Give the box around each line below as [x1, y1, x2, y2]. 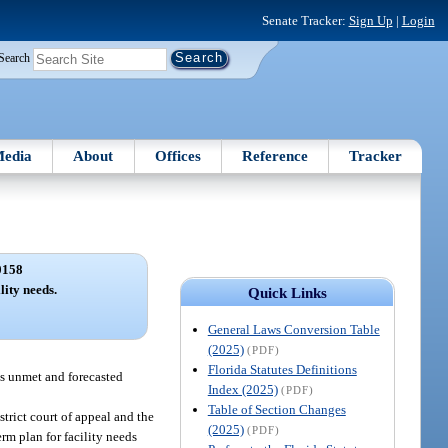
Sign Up [348, 12, 393, 28]
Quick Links [247, 284, 327, 301]
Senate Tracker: [261, 12, 349, 28]
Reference [242, 147, 309, 164]
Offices [154, 147, 201, 164]
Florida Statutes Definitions [207, 361, 357, 377]
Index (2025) [207, 381, 278, 397]
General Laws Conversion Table [207, 321, 380, 337]
